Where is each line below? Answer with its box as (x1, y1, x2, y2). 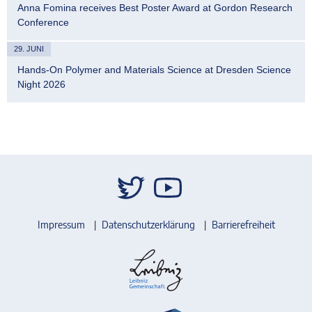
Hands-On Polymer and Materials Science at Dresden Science (17, 64, 291, 76)
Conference (17, 17, 69, 29)
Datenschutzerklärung (101, 219, 195, 231)
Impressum (37, 219, 85, 231)
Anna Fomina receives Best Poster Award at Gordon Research (17, 2, 292, 14)
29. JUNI (14, 45, 44, 54)
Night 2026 (17, 79, 65, 91)
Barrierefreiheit (211, 219, 275, 231)
